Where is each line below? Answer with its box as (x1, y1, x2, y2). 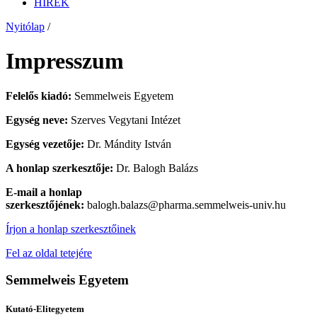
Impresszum (6, 48, 124, 74)
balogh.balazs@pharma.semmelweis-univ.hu (84, 198, 286, 211)
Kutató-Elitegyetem (6, 304, 84, 315)
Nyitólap (6, 20, 45, 33)
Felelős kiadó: (6, 89, 71, 102)
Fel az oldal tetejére (6, 246, 92, 259)
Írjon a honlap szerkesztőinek (6, 222, 136, 235)
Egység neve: (6, 113, 68, 126)
